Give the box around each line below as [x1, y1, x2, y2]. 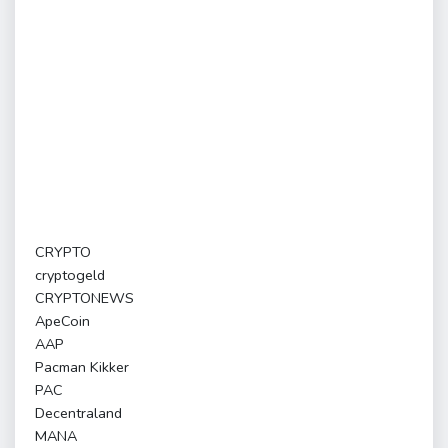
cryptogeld [35, 265, 105, 286]
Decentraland [35, 403, 122, 424]
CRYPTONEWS [35, 288, 134, 309]
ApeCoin [35, 311, 90, 332]
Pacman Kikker [35, 357, 129, 378]
